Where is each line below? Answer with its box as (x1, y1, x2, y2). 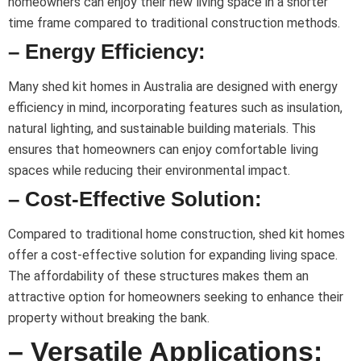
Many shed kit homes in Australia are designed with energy (8, 79, 338, 95)
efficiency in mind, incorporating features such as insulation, (8, 100, 342, 116)
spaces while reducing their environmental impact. (8, 163, 290, 179)
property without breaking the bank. (8, 310, 210, 326)
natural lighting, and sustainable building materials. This (8, 121, 316, 137)
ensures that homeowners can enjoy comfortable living (8, 142, 318, 158)
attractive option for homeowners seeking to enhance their (8, 289, 343, 305)
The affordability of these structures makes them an (8, 268, 309, 284)
